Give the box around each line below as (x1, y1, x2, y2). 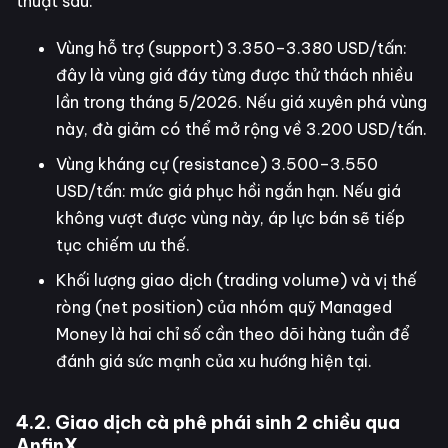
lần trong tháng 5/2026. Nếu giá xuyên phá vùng (56, 91, 427, 112)
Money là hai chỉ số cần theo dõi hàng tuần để (56, 323, 410, 344)
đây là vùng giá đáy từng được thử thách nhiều (56, 64, 413, 85)
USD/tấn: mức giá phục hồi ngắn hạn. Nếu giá (56, 180, 401, 201)
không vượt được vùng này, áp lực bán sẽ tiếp (56, 207, 405, 228)
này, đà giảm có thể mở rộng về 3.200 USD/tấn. (56, 118, 427, 139)
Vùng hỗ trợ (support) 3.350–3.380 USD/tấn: (56, 37, 407, 58)
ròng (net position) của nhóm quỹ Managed (56, 296, 392, 317)
